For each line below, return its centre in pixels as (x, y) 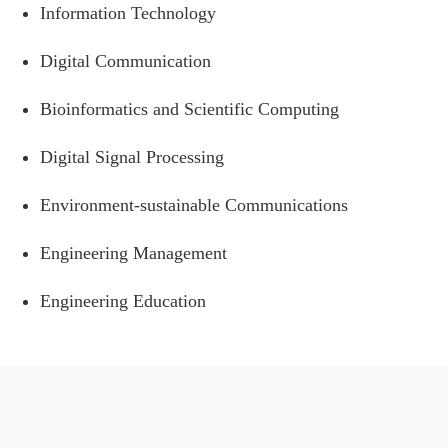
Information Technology (128, 12)
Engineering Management (133, 252)
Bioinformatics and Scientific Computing (189, 108)
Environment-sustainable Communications (194, 204)
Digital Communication (125, 60)
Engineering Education (123, 300)
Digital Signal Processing (132, 156)
